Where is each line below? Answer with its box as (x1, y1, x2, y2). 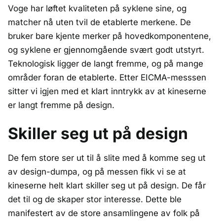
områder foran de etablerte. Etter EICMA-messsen (8, 72, 206, 82)
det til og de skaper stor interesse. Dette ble (8, 194, 182, 204)
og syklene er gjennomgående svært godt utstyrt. (8, 44, 204, 55)
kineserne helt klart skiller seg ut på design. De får (8, 180, 206, 190)
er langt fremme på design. (8, 100, 114, 110)
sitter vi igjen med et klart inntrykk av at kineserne (8, 86, 206, 96)
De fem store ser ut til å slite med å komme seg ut (8, 152, 206, 163)
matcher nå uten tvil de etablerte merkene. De (8, 17, 191, 27)
